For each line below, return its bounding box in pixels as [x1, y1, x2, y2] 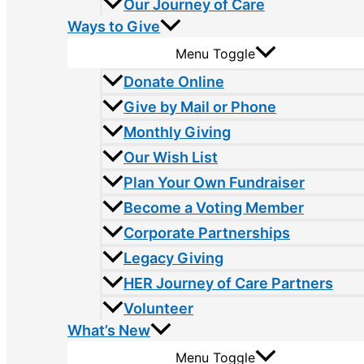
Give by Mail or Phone [123, 98, 276, 116]
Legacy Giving [123, 249, 223, 267]
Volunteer [123, 300, 193, 318]
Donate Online [123, 73, 224, 91]
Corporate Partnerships [123, 224, 290, 242]
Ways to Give [67, 18, 160, 36]
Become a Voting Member [123, 199, 304, 217]
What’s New [67, 322, 150, 340]
